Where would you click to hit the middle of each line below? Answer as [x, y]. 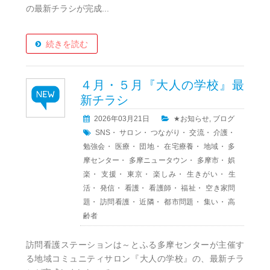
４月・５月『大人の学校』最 [162, 85]
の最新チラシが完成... [67, 9]
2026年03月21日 [121, 119]
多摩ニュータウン [158, 161]
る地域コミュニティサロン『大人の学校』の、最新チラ [135, 259]
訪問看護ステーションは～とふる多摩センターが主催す [135, 245]
